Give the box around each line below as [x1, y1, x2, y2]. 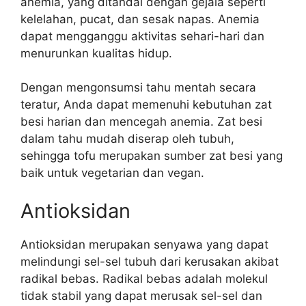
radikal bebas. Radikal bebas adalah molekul [20, 271, 268, 286]
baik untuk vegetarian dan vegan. [20, 166, 204, 180]
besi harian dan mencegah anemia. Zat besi [20, 115, 262, 128]
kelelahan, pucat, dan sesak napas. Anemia [20, 12, 260, 26]
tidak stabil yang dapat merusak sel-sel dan [20, 288, 262, 303]
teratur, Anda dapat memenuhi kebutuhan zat [20, 98, 272, 111]
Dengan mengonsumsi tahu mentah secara [20, 81, 256, 94]
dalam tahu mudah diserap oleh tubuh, [20, 132, 234, 145]
